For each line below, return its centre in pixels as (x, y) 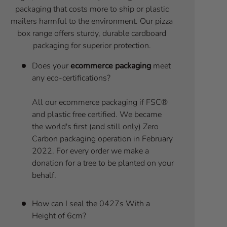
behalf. (44, 175)
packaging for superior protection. (92, 45)
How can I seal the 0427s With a (91, 203)
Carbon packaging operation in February (102, 139)
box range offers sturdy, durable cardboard (92, 33)
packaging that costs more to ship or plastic (92, 9)
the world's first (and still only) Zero (95, 126)
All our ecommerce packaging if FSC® (100, 102)
